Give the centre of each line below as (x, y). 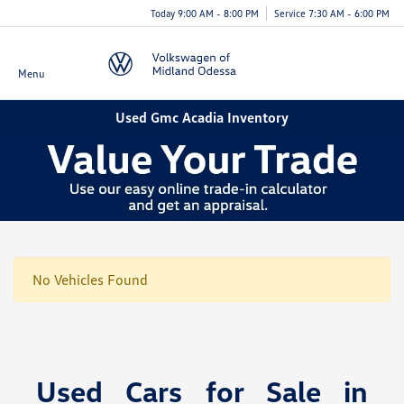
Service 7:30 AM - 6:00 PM (332, 13)
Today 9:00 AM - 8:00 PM (205, 13)
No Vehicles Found (90, 279)
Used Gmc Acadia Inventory (202, 117)
